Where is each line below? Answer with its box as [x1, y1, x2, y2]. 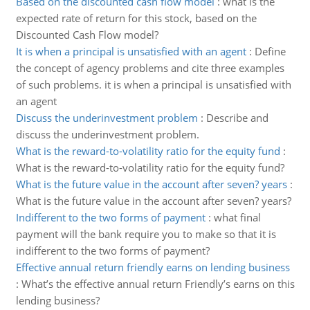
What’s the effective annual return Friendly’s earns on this [21, 277, 295, 291]
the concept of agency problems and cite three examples [15, 61, 284, 75]
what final [213, 210, 261, 224]
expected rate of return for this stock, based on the [15, 11, 257, 25]
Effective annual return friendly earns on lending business [15, 260, 290, 274]
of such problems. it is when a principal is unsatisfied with [15, 77, 291, 91]
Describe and [206, 111, 268, 125]
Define [254, 44, 286, 58]
